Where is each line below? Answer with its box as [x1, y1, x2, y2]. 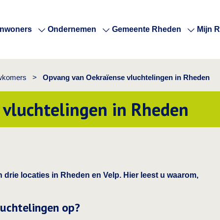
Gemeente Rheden [112, 25, 181, 33]
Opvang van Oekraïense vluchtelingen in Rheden [43, 73, 210, 82]
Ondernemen [48, 25, 96, 33]
